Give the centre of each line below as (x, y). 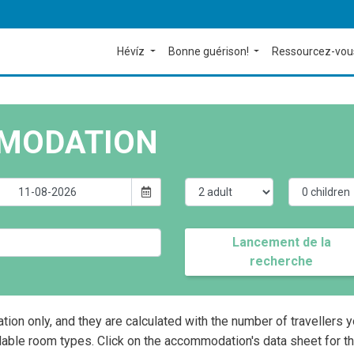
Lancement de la (281, 242)
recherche (282, 261)
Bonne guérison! (209, 51)
